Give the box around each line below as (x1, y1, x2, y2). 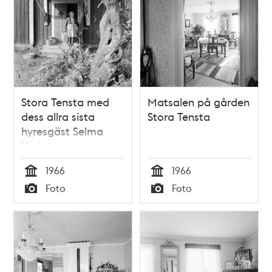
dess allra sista (21, 109, 95, 124)
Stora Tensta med (21, 95, 110, 109)
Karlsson (21, 138, 64, 153)
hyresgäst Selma (21, 124, 104, 138)
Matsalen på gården (148, 95, 250, 109)
